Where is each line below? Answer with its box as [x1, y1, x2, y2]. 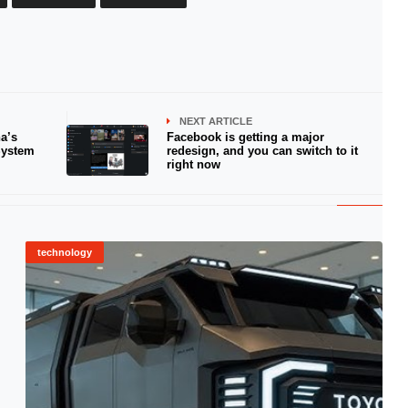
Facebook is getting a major [166, 130, 324, 144]
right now [166, 158, 220, 171]
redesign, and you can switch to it [166, 144, 358, 158]
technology [36, 247, 92, 258]
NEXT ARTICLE [178, 116, 252, 127]
